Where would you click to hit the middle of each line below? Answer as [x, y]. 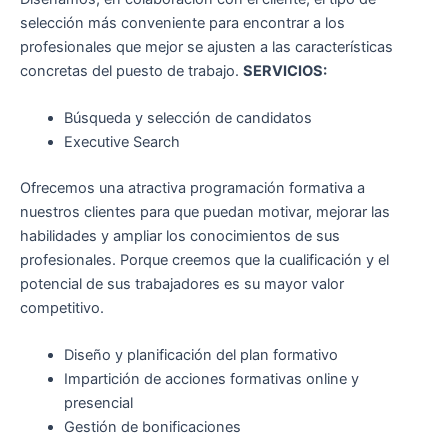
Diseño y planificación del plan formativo [200, 355]
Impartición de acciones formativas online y [211, 379]
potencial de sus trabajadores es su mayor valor [182, 284]
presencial [98, 403]
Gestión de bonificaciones [152, 427]
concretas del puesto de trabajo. [131, 70]
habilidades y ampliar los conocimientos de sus [180, 236]
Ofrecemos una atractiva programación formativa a [192, 188]
